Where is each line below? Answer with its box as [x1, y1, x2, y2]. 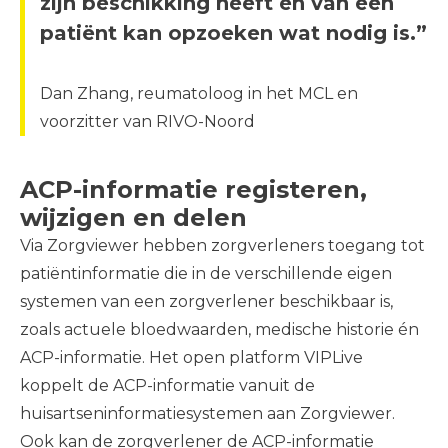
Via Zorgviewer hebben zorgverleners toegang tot [20, 236, 425, 255]
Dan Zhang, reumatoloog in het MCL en [40, 84, 358, 103]
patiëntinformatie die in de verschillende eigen [20, 264, 392, 283]
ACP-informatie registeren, [20, 175, 367, 204]
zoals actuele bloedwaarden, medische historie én [20, 320, 419, 339]
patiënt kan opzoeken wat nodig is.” [40, 21, 427, 45]
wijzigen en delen [20, 203, 247, 232]
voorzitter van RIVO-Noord [40, 112, 255, 131]
